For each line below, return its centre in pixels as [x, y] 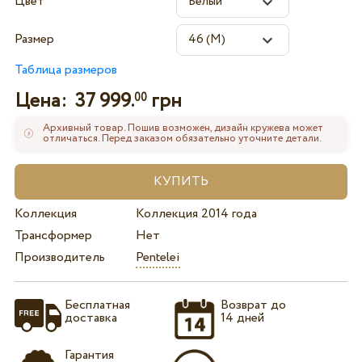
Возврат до [254, 305]
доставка [90, 318]
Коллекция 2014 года [196, 213]
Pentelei [158, 257]
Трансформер [53, 235]
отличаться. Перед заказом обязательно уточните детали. [183, 139]
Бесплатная [97, 305]
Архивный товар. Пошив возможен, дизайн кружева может [183, 128]
